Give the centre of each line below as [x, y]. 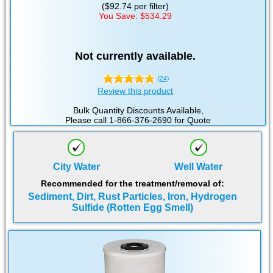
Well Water [199, 167]
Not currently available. [136, 56]
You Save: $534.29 [136, 16]
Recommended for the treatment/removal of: [133, 184]
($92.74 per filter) [136, 6]
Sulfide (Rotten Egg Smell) [133, 208]
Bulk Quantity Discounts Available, [138, 111]
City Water [76, 167]
